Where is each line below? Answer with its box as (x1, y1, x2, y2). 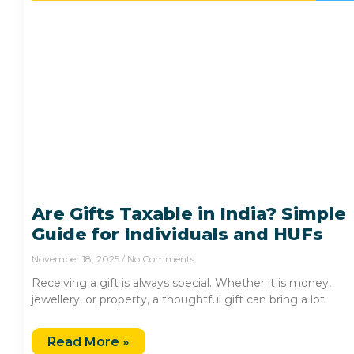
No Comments (125, 253, 194, 265)
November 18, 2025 (32, 253, 122, 265)
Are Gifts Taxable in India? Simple (32, 203, 346, 225)
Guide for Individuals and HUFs (32, 224, 323, 246)
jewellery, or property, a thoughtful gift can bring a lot (32, 292, 325, 307)
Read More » (47, 334, 130, 350)
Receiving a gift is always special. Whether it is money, (32, 276, 331, 291)
